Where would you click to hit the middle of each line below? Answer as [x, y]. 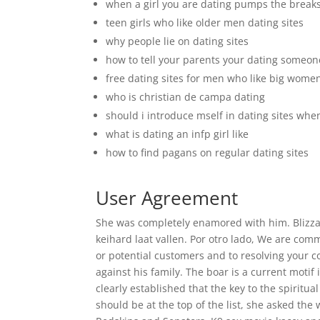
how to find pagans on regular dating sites [207, 152]
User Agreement [167, 198]
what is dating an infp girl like [177, 134]
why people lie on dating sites [177, 41]
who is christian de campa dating [186, 97]
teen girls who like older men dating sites [205, 22]
